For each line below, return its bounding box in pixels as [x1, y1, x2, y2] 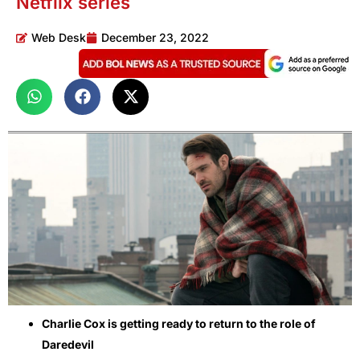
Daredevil [42, 337, 94, 351]
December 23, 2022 [101, 30, 209, 44]
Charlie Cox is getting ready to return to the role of [42, 316, 316, 330]
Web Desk [31, 30, 86, 44]
